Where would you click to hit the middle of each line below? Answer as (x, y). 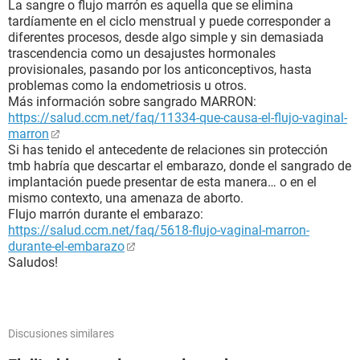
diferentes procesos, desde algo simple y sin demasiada (166, 37)
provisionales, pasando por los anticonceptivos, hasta (160, 70)
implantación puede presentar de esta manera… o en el (162, 182)
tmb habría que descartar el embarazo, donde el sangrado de (180, 166)
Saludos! (33, 262)
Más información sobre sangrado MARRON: (132, 102)
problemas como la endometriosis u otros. (127, 86)
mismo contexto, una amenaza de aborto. (126, 198)
